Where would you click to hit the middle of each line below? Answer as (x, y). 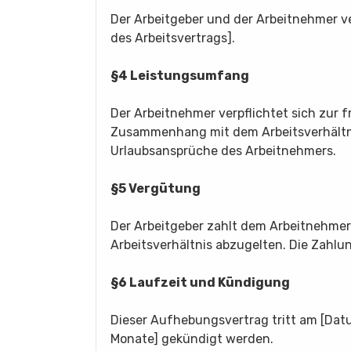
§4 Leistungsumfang (180, 76)
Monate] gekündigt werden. (192, 339)
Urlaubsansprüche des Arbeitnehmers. (223, 151)
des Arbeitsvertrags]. (173, 38)
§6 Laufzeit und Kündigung (200, 282)
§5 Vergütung (156, 188)
